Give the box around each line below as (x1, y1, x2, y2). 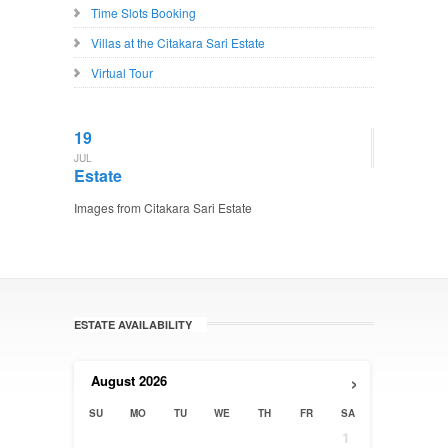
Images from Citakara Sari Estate (74, 199, 252, 216)
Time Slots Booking (91, 4, 196, 21)
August (91, 371, 135, 390)
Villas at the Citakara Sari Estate (91, 34, 265, 51)
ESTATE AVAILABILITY (74, 317, 192, 332)
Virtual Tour (91, 64, 153, 81)
